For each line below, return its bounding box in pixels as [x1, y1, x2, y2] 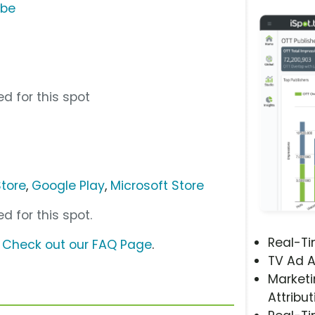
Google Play [32, 176, 105, 194]
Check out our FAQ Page [2, 236, 152, 253]
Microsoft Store [110, 176, 205, 194]
